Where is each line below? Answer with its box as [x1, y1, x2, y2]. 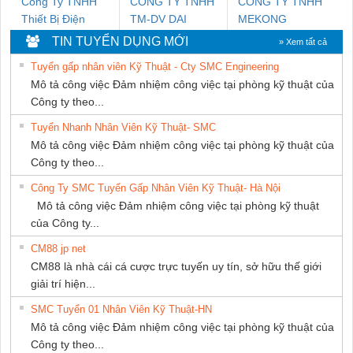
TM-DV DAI [130, 12, 188, 25]
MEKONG [238, 12, 288, 25]
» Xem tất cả [279, 36, 327, 46]
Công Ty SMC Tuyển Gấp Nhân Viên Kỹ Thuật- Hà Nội [31, 181, 281, 194]
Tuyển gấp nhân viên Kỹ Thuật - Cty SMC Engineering [31, 60, 279, 72]
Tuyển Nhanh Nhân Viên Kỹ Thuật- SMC [31, 121, 216, 133]
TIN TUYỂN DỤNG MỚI [39, 34, 188, 48]
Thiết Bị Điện [21, 12, 85, 25]
